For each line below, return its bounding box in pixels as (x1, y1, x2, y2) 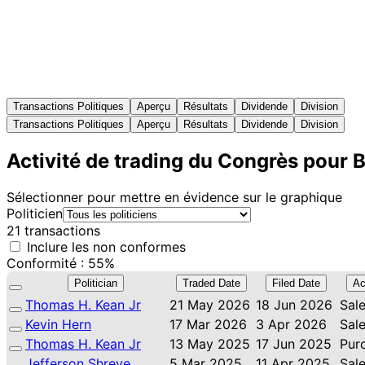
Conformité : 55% (7, 254, 115, 271)
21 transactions (7, 222, 100, 239)
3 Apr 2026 (256, 315, 327, 332)
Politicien (7, 204, 63, 222)
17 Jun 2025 (256, 335, 332, 352)
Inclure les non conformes (23, 238, 186, 255)
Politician (74, 276, 117, 289)
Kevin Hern (25, 315, 91, 332)
